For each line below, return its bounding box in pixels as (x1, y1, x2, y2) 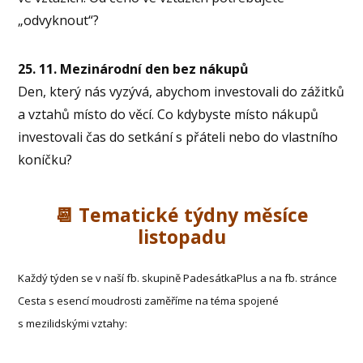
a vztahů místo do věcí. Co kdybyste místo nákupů (18, 105, 319, 123)
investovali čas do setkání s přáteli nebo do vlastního (18, 127, 339, 146)
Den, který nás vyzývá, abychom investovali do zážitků (18, 82, 345, 100)
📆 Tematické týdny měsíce (54, 202, 309, 228)
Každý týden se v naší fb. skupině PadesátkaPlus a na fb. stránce (18, 271, 338, 286)
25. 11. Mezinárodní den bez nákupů (18, 59, 250, 78)
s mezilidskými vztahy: (18, 316, 128, 331)
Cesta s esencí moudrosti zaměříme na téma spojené (18, 293, 280, 309)
